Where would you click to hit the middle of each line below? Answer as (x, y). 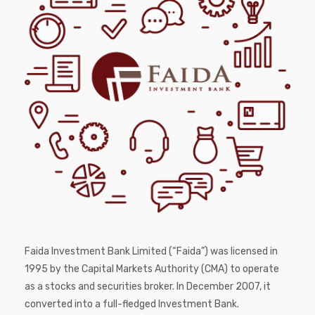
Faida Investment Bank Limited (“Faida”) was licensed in (151, 252)
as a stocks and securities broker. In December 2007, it (148, 287)
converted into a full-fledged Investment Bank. (132, 304)
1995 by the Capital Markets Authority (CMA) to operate (152, 269)
